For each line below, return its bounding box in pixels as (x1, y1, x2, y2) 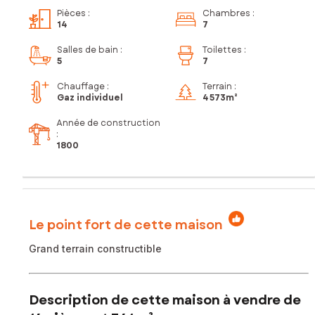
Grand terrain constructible (29, 242, 162, 255)
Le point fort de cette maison (29, 215, 223, 234)
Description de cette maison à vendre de (29, 290, 301, 309)
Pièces (57, 7, 86, 20)
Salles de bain (57, 44, 118, 57)
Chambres (202, 7, 250, 20)
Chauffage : (57, 80, 109, 94)
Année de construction (56, 117, 161, 130)
